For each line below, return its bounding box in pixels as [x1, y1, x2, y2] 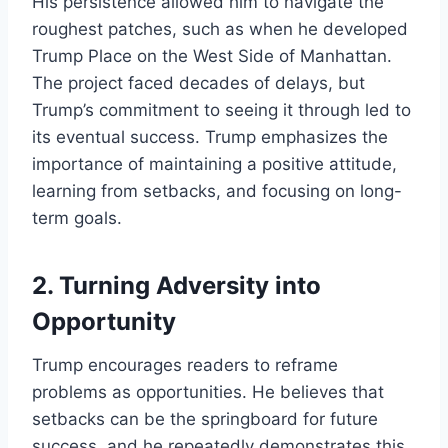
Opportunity [32, 306, 176, 336]
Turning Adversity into [59, 270, 321, 300]
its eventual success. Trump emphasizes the [32, 126, 388, 147]
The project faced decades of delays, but [32, 72, 365, 93]
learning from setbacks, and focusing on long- [32, 180, 402, 201]
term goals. [32, 207, 122, 228]
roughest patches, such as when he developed [32, 18, 408, 39]
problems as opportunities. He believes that [32, 381, 384, 402]
